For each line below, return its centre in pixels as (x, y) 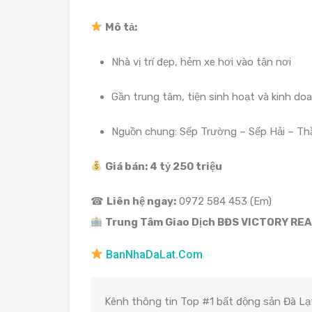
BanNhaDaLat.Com (153, 254)
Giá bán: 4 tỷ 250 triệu (164, 166)
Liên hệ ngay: (141, 201)
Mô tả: (122, 27)
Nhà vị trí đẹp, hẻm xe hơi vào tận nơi (201, 62)
